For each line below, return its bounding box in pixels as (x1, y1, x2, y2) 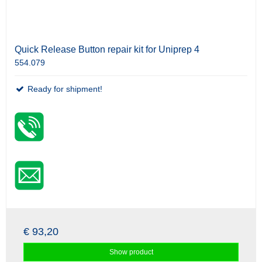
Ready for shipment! (25, 84, 102, 94)
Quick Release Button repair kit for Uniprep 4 (15, 44, 199, 55)
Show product (109, 248, 153, 257)
